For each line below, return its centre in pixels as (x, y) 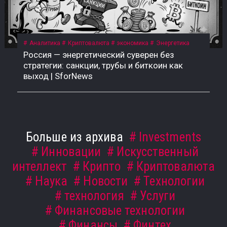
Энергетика (173, 43)
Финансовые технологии (120, 211)
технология (94, 196)
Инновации (71, 152)
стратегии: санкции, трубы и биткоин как (103, 65)
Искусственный (158, 152)
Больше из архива (76, 137)
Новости (106, 181)
